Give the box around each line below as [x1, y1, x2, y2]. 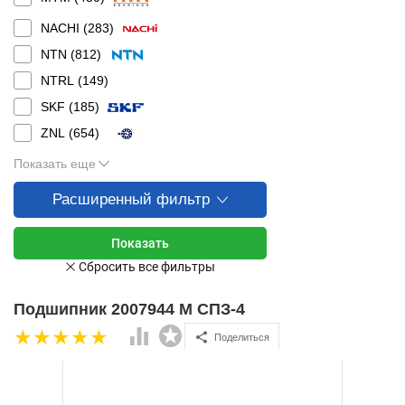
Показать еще [14, 156, 96, 171]
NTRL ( [41, 73, 82, 88]
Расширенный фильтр [52, 191, 210, 208]
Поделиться [214, 331, 269, 343]
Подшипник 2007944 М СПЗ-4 [14, 300, 245, 318]
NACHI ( [41, 21, 88, 35]
